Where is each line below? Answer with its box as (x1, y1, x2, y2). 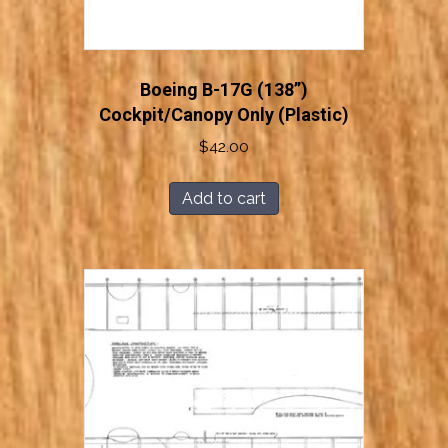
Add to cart (182, 189, 266, 209)
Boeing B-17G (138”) (140, 79, 308, 101)
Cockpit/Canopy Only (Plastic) (99, 104, 349, 126)
